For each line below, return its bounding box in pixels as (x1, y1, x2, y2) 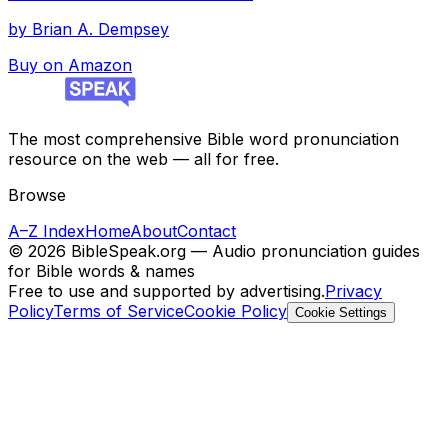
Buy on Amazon (8, 55, 132, 76)
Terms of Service (53, 301, 184, 322)
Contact (177, 221, 236, 242)
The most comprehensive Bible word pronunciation (8, 129, 399, 150)
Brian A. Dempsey (32, 19, 169, 40)
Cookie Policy (184, 301, 287, 322)
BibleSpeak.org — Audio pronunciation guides (71, 241, 420, 262)
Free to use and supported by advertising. (8, 281, 325, 302)
